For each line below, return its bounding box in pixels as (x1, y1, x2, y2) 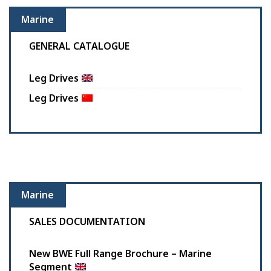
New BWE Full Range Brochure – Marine (29, 247, 212, 261)
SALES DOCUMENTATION (29, 215, 145, 229)
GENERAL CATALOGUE (29, 39, 129, 53)
